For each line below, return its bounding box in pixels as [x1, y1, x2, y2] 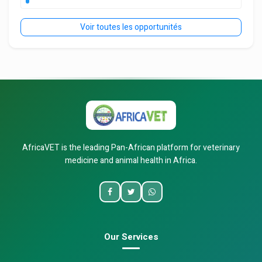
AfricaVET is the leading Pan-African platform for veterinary [22, 142, 240, 154]
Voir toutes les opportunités [80, 21, 182, 34]
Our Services [104, 230, 158, 244]
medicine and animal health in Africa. [65, 154, 197, 167]
